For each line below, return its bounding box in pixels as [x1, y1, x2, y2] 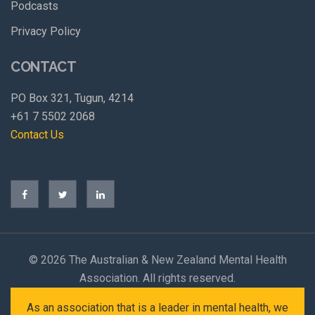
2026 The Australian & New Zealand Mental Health [40, 252, 287, 266]
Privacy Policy [11, 24, 81, 38]
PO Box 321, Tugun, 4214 [11, 91, 134, 105]
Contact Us [11, 127, 64, 141]
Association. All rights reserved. [79, 271, 236, 285]
